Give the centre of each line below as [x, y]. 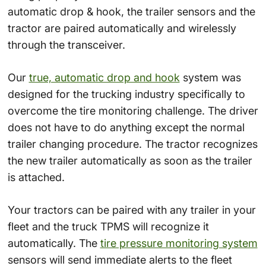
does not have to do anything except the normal [126, 127]
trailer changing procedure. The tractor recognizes [132, 144]
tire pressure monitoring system [179, 243]
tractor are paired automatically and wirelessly [122, 28]
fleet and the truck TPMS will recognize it [108, 226]
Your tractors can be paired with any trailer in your [132, 210]
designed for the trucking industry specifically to [126, 94]
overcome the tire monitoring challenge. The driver [133, 110]
